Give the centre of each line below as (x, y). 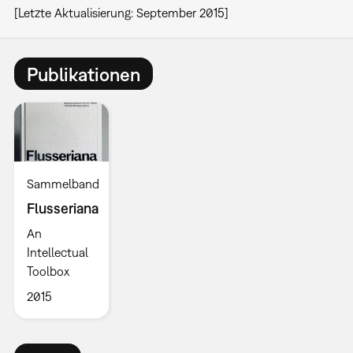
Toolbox (48, 271)
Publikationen (83, 74)
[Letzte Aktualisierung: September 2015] (121, 13)
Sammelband (63, 184)
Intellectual (57, 253)
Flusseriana (62, 209)
